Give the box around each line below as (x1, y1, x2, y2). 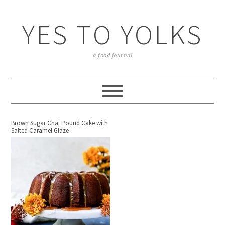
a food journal (93, 52, 132, 59)
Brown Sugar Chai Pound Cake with (11, 119, 108, 127)
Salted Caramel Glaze (11, 126, 69, 135)
